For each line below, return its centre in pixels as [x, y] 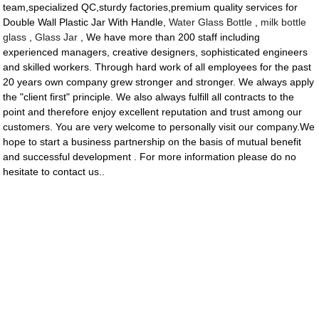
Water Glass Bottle [211, 22]
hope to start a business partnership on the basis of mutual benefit [152, 142]
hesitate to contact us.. [54, 172]
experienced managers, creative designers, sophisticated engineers [156, 52]
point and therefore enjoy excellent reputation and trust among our [153, 112]
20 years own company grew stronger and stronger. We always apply [159, 82]
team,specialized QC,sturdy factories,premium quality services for [151, 7]
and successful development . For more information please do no [150, 157]
